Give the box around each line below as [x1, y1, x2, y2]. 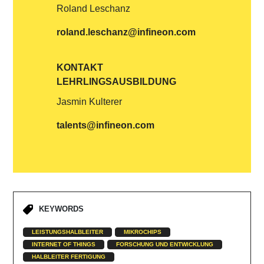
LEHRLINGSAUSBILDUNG [57, 77, 177, 87]
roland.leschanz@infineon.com [57, 27, 196, 38]
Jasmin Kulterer [57, 97, 123, 107]
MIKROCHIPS [124, 229, 162, 236]
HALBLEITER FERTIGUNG [32, 253, 106, 260]
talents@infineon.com [57, 120, 155, 131]
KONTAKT [57, 62, 104, 73]
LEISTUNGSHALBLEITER [32, 229, 104, 236]
